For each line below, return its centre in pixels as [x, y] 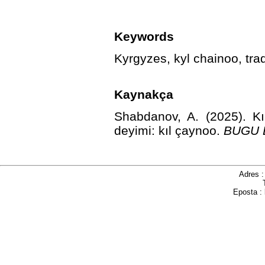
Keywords [144, 36]
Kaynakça [144, 94]
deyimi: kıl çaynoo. [169, 130]
